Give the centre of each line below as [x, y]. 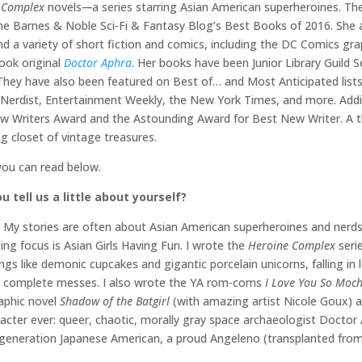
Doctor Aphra [98, 63]
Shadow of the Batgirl [116, 301]
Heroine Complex [293, 246]
